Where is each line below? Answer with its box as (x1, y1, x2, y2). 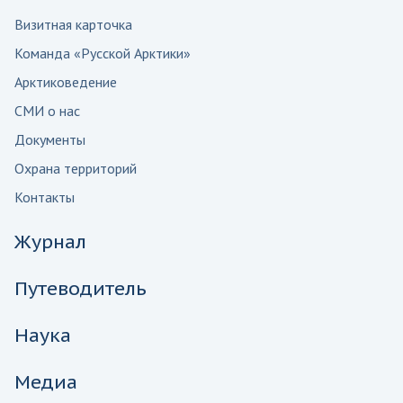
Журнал (14, 228, 86, 254)
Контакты (14, 187, 75, 206)
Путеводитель (14, 275, 147, 300)
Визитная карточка (14, 14, 132, 33)
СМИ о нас (14, 101, 80, 120)
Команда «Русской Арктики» (14, 43, 191, 62)
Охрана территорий (14, 158, 137, 177)
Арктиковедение (14, 72, 117, 91)
